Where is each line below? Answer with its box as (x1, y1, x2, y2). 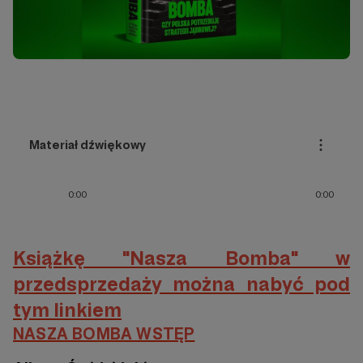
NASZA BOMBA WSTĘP (13, 324, 195, 344)
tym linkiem (13, 298, 122, 322)
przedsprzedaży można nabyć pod (13, 272, 350, 297)
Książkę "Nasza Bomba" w (13, 246, 350, 271)
